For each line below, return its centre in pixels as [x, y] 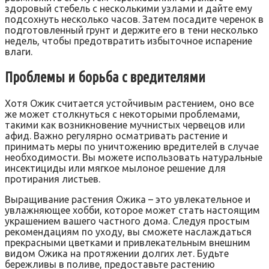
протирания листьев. [53, 179]
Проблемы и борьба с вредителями [105, 77]
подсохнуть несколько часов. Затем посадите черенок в [134, 19]
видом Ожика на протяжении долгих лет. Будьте [117, 253]
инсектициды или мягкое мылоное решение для [115, 168]
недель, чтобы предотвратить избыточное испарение [128, 41]
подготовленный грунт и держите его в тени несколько [131, 30]
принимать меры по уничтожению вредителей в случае [132, 146]
